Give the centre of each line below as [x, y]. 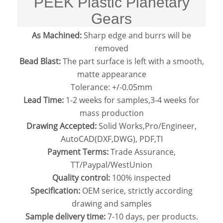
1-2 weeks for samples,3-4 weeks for [132, 100]
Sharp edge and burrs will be [136, 35]
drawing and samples [111, 203]
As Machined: [57, 35]
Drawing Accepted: [61, 126]
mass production [111, 113]
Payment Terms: [79, 152]
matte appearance [111, 74]
